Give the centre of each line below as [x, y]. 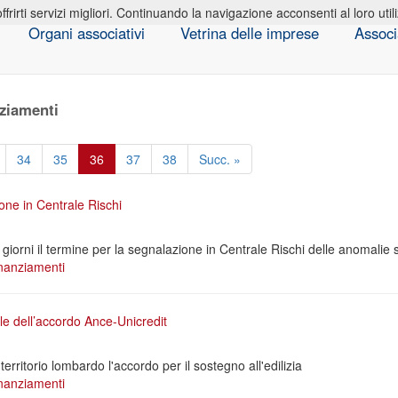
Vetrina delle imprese [249, 33]
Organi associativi [86, 33]
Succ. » [220, 159]
